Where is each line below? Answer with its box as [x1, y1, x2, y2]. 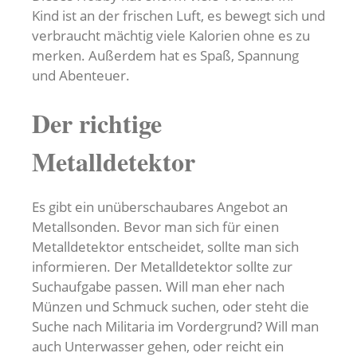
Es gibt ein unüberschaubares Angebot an [32, 198, 288, 216]
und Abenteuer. [32, 66, 130, 84]
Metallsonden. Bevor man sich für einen [32, 218, 279, 236]
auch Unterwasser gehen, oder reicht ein [32, 337, 284, 355]
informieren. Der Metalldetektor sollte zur [32, 257, 292, 276]
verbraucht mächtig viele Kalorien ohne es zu [32, 26, 310, 45]
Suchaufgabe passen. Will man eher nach [32, 277, 284, 296]
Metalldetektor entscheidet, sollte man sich [32, 237, 299, 256]
